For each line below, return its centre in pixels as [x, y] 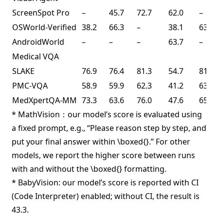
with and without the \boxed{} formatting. [89, 169]
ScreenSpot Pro [41, 13]
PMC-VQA [30, 86]
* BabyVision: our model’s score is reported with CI [105, 183]
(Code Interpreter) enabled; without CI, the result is [106, 196]
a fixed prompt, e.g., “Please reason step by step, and [109, 128]
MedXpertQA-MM [45, 100]
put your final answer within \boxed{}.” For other [101, 142]
